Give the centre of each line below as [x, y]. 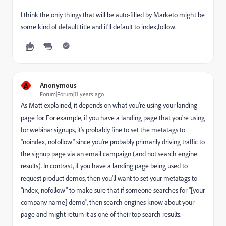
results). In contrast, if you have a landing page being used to [104, 166]
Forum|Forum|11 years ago [72, 94]
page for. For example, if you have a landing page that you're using [113, 118]
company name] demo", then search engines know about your [107, 202]
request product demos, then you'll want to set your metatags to [109, 178]
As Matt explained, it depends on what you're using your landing [109, 105]
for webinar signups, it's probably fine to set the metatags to [103, 130]
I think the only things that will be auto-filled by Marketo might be [113, 15]
